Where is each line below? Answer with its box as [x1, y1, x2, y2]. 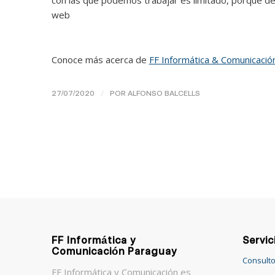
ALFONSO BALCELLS [127, 88, 200, 98]
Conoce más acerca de [51, 53, 149, 66]
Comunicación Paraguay [51, 244, 177, 257]
